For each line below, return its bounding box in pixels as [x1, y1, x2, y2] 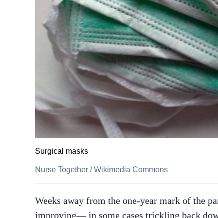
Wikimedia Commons [94, 165, 168, 174]
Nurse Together [35, 165, 88, 174]
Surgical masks [35, 146, 88, 155]
